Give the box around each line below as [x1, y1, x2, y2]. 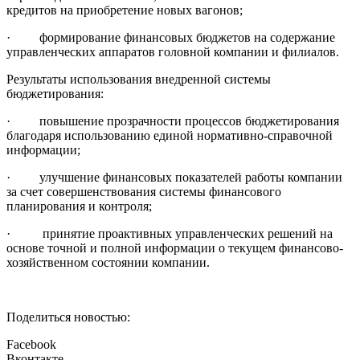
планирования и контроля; [6, 199, 152, 214]
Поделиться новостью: [6, 310, 130, 325]
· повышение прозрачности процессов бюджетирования [6, 114, 339, 129]
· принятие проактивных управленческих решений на [6, 227, 333, 241]
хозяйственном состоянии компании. [6, 256, 210, 270]
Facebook [6, 337, 56, 352]
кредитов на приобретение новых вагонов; [6, 3, 243, 18]
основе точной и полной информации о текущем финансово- [6, 241, 343, 256]
